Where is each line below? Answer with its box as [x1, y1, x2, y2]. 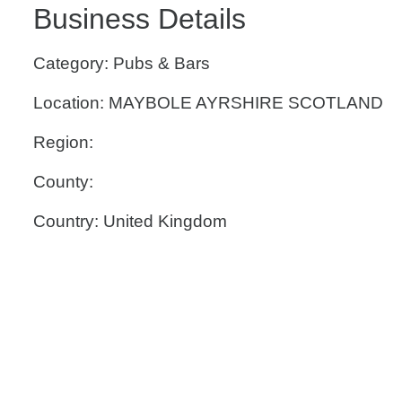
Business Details [33, 3, 246, 35]
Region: [33, 133, 93, 152]
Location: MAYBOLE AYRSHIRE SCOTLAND [33, 93, 383, 112]
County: [33, 172, 93, 191]
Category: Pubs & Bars [33, 54, 210, 73]
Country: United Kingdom [33, 212, 227, 231]
